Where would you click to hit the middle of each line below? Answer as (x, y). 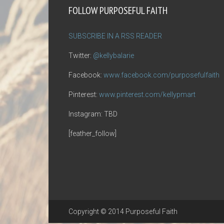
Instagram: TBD (93, 114)
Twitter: (81, 55)
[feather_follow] (92, 133)
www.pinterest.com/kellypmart (147, 94)
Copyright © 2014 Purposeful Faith (123, 211)
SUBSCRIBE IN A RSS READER (115, 36)
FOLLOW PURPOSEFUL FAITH (118, 10)
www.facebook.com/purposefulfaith (161, 75)
